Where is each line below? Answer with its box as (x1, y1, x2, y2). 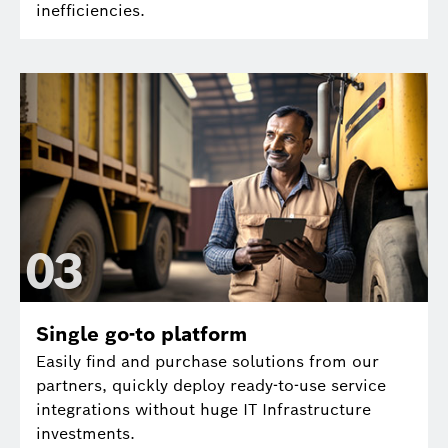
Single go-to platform (36, 321, 247, 348)
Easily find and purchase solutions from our (36, 351, 379, 373)
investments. (36, 423, 150, 445)
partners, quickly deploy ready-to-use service (36, 375, 386, 397)
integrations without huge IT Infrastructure (36, 399, 371, 421)
